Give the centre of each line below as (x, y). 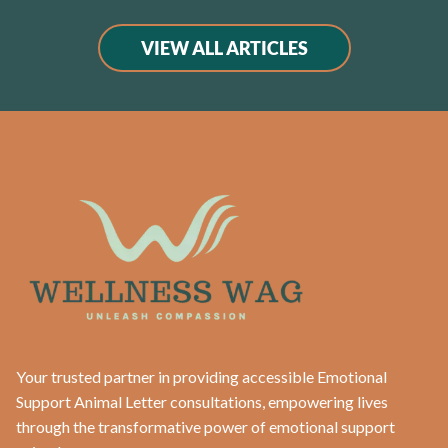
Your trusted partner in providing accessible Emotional (201, 377)
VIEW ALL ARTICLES (224, 48)
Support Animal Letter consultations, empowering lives (202, 402)
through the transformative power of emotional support (205, 427)
